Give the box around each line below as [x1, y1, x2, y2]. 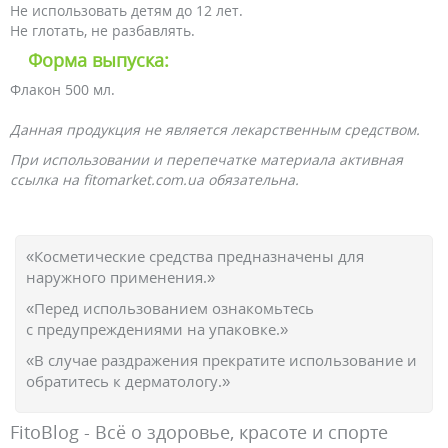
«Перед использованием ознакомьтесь [26, 298, 314, 318]
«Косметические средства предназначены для [26, 246, 364, 266]
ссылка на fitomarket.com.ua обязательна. [10, 170, 299, 189]
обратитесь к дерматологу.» [26, 371, 230, 391]
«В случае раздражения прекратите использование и [26, 350, 417, 370]
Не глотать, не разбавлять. [10, 21, 195, 40]
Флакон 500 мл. [10, 80, 115, 99]
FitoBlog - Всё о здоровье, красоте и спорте [10, 420, 388, 444]
